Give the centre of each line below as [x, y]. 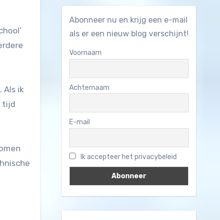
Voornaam [85, 53]
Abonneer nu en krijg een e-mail [128, 20]
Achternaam [89, 87]
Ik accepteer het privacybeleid [128, 157]
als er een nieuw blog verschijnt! [129, 34]
